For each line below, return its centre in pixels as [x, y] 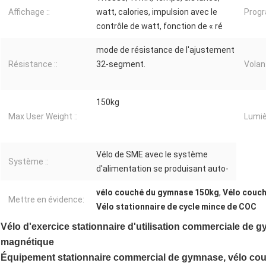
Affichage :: [29, 12]
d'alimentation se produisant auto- [162, 169]
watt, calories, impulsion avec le [157, 12]
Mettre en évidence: [46, 200]
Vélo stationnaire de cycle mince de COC [176, 207]
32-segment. [121, 64]
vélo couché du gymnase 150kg [158, 193]
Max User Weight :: [43, 117]
